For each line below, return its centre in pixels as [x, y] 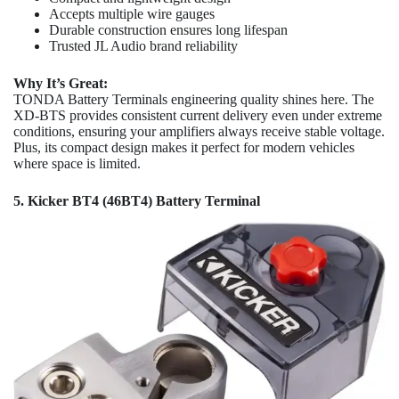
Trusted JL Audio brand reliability [143, 45]
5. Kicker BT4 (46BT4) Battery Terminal [137, 200]
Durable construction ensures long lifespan [168, 29]
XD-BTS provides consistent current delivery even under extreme [198, 115]
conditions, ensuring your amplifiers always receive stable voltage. [199, 131]
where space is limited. [77, 163]
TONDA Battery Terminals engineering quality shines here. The [194, 99]
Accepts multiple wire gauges [132, 13]
